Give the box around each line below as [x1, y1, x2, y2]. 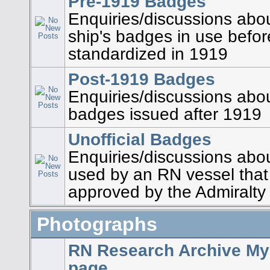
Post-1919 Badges [68, 69, 216, 89]
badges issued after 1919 [68, 104, 262, 124]
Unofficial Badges [68, 130, 212, 149]
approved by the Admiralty [68, 182, 266, 202]
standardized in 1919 [68, 44, 228, 64]
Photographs [37, 213, 157, 236]
